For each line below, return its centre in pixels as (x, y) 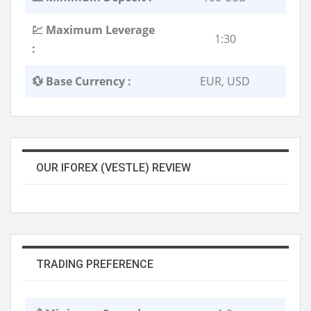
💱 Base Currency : (82, 81)
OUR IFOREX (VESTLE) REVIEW (114, 167)
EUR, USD (225, 81)
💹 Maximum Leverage (93, 30)
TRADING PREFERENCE (95, 264)
